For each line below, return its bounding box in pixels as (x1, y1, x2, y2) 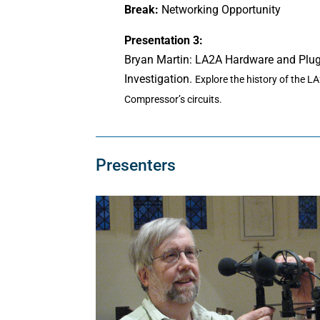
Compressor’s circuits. (124, 93, 223, 105)
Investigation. (124, 71, 196, 86)
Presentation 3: (124, 33, 204, 47)
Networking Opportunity (159, 2, 281, 16)
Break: (124, 2, 159, 16)
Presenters (96, 155, 176, 175)
